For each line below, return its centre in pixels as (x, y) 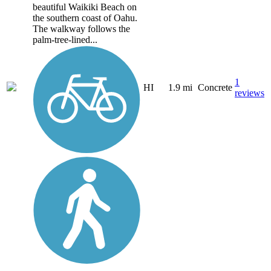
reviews (250, 93)
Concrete (215, 88)
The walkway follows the (81, 29)
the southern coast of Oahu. (85, 18)
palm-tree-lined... (65, 40)
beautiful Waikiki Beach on (85, 7)
